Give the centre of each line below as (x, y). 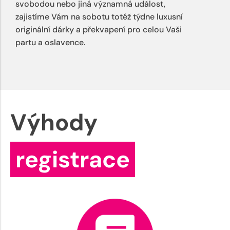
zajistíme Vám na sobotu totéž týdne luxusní (99, 17)
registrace (73, 160)
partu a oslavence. (50, 43)
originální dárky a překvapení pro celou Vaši (99, 30)
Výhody (54, 123)
